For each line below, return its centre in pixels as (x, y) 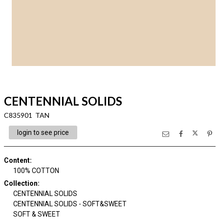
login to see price (43, 132)
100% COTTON (36, 171)
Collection (21, 183)
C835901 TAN (26, 115)
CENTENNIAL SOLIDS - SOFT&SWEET (70, 204)
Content (17, 160)
